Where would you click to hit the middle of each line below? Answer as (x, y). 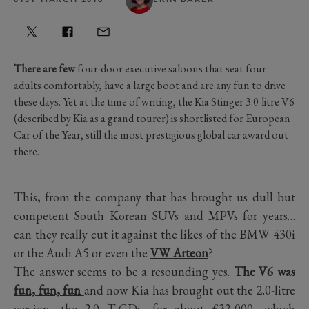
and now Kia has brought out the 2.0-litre (189, 290)
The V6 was (264, 271)
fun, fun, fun (49, 290)
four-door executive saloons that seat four (171, 68)
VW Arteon (179, 252)
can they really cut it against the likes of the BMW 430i (154, 234)
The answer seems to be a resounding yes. (124, 271)
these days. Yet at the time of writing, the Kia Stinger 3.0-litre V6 (154, 101)
